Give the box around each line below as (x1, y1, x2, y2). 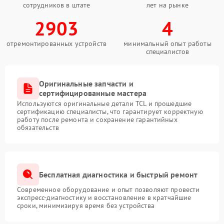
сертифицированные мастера (39, 88, 147, 98)
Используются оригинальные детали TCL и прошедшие (17, 99, 192, 108)
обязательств (17, 123, 59, 132)
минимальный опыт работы (123, 39, 211, 48)
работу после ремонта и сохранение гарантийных (17, 115, 177, 124)
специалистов (145, 47, 189, 56)
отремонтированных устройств (6, 39, 107, 48)
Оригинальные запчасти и (39, 78, 133, 88)
